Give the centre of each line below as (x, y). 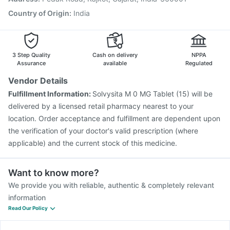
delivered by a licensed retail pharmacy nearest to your (101, 106)
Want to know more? (54, 173)
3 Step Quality (31, 55)
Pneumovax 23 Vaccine (56, 6)
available (115, 63)
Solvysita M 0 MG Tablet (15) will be (152, 94)
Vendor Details (38, 81)
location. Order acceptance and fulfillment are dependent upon (114, 118)
